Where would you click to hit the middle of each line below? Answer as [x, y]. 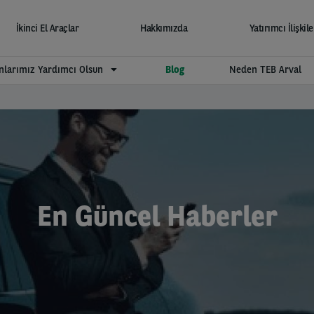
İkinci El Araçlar [47, 28]
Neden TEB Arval [265, 70]
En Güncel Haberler [157, 216]
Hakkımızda [164, 28]
